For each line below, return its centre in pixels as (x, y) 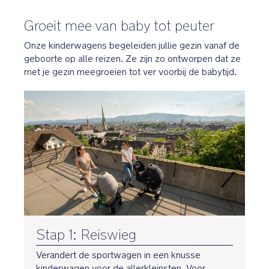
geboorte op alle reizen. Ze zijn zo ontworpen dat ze (132, 59)
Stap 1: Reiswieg (86, 234)
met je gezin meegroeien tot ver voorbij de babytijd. (130, 72)
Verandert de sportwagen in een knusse (118, 255)
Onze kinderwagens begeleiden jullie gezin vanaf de (132, 46)
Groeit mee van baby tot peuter (119, 26)
